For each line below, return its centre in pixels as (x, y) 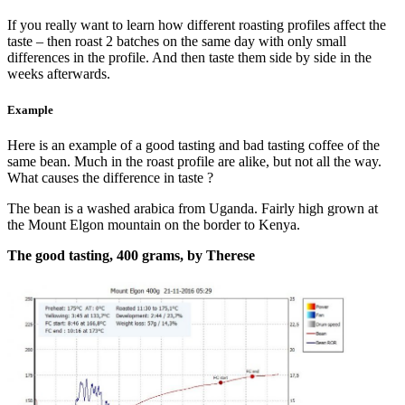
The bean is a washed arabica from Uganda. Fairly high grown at (193, 208)
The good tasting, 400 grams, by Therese (131, 255)
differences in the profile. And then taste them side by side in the (189, 58)
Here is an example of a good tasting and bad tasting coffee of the (193, 145)
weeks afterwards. (59, 74)
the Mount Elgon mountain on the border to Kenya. (154, 224)
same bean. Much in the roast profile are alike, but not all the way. (194, 161)
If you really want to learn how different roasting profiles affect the (197, 25)
